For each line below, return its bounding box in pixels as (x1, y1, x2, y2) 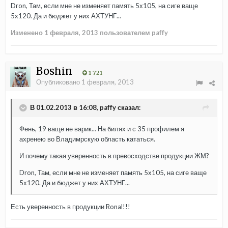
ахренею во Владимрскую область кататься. (19, 135, 155, 144)
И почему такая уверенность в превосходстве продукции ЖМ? (19, 152, 209, 160)
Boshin (36, 65, 75, 78)
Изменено (11, 28, 44, 37)
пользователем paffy (98, 28, 168, 37)
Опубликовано (36, 78, 81, 87)
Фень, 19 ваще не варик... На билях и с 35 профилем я (19, 125, 184, 133)
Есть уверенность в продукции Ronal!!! (11, 203, 130, 211)
